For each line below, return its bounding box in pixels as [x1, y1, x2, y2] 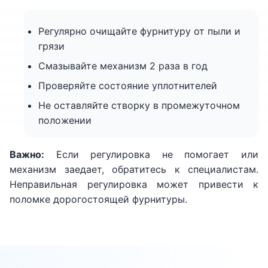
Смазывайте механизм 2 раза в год [38, 60, 208, 72]
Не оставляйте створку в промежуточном [38, 99, 240, 111]
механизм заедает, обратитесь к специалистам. [10, 163, 258, 175]
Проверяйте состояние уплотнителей [38, 80, 217, 92]
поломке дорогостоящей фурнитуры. [10, 193, 187, 205]
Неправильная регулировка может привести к [10, 178, 258, 190]
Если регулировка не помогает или [44, 148, 258, 160]
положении [38, 114, 92, 126]
